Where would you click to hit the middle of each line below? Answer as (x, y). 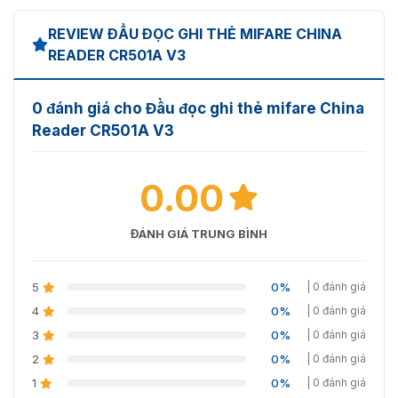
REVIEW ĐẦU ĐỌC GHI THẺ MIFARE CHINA (195, 33)
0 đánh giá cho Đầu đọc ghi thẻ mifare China (198, 108)
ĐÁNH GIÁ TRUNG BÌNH (199, 233)
